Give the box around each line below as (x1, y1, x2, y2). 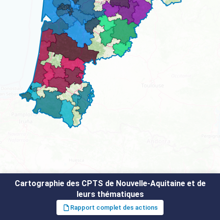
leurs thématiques (76, 190, 144, 199)
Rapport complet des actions (70, 204, 158, 211)
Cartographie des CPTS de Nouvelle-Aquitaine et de (14, 179, 206, 188)
